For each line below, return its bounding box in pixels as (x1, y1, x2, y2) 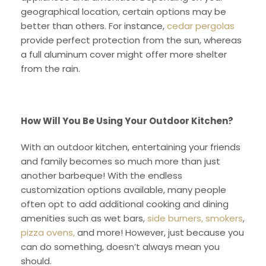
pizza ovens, (21, 226, 75, 239)
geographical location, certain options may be (21, 5, 226, 18)
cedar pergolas (167, 19, 235, 32)
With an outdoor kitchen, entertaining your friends (21, 140, 240, 153)
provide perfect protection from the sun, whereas (21, 33, 242, 46)
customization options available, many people (21, 183, 226, 196)
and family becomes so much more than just (21, 154, 220, 167)
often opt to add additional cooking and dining (21, 197, 229, 210)
